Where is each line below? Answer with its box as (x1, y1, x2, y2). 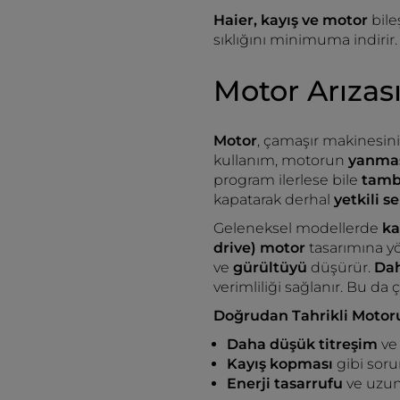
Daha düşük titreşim (227, 336, 378, 353)
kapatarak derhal (213, 191, 334, 208)
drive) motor (213, 239, 305, 256)
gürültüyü (233, 259, 311, 276)
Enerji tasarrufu (227, 375, 346, 392)
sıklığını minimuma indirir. (213, 31, 397, 48)
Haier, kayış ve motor (213, 12, 371, 29)
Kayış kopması (227, 355, 333, 372)
